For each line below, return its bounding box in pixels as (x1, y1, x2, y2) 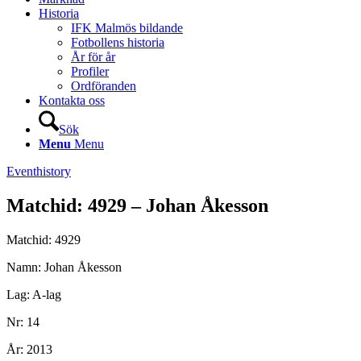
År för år (71, 50, 115, 64)
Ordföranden (71, 79, 136, 93)
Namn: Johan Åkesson (6, 259, 122, 274)
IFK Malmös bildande (71, 21, 183, 35)
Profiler (71, 64, 109, 78)
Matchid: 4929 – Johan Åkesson (6, 194, 268, 216)
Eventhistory (6, 164, 71, 178)
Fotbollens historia (71, 35, 164, 49)
